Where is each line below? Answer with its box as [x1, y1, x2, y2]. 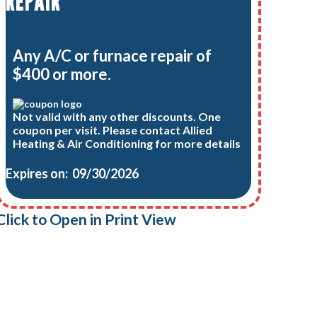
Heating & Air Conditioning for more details [13, 137, 241, 151]
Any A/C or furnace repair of [13, 45, 212, 65]
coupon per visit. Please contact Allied [13, 123, 213, 137]
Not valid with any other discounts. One [13, 110, 221, 124]
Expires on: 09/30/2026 [6, 165, 139, 181]
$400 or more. [13, 64, 112, 83]
